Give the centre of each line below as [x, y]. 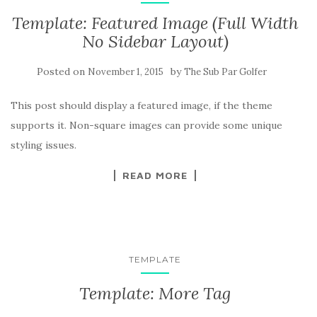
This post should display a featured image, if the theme [142, 106]
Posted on [62, 72]
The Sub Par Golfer [225, 72]
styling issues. [44, 145]
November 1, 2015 [125, 72]
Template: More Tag [155, 294]
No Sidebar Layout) [155, 42]
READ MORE [155, 175]
